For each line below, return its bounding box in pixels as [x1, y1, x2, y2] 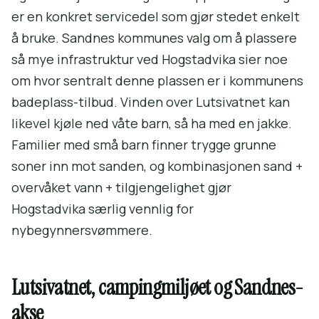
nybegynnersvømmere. [11, 221, 152, 239]
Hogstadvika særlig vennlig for [11, 200, 194, 217]
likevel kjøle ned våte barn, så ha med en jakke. [11, 115, 292, 132]
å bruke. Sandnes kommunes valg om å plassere [11, 29, 297, 46]
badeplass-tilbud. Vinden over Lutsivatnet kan [11, 93, 290, 110]
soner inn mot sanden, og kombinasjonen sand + [11, 157, 303, 174]
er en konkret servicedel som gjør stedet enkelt [11, 8, 300, 25]
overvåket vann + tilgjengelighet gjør [11, 179, 231, 196]
